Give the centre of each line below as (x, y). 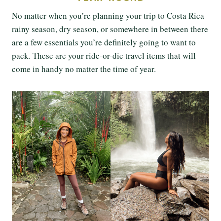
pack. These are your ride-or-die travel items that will (104, 55)
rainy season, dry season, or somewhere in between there (110, 29)
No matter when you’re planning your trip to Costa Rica (108, 15)
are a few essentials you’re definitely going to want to (104, 42)
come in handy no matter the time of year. (84, 69)
